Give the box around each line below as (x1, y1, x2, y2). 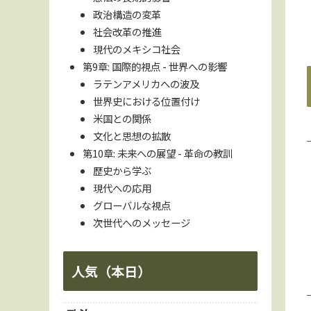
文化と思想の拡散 (92, 128, 171, 143)
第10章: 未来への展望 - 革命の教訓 (83, 145, 233, 160)
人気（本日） (72, 261, 151, 280)
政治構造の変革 (92, 6, 161, 22)
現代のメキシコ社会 (92, 41, 180, 56)
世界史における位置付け (92, 93, 200, 108)
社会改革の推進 (92, 24, 161, 39)
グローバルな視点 (92, 197, 171, 212)
